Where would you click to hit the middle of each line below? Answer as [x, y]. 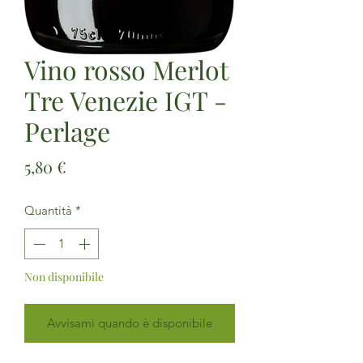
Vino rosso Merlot [126, 69]
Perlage [67, 130]
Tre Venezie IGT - [126, 100]
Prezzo [91, 165]
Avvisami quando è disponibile [130, 323]
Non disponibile [64, 277]
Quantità [48, 210]
